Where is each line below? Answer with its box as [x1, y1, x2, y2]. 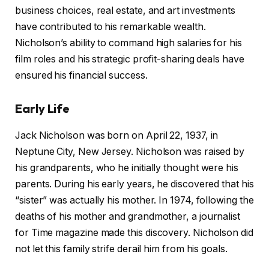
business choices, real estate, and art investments [15, 4, 236, 16]
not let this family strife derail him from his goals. [15, 243, 228, 255]
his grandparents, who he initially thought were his [15, 162, 238, 174]
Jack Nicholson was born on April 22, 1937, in [15, 129, 219, 141]
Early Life [15, 101, 70, 116]
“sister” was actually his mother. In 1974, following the [15, 194, 254, 206]
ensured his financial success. [15, 69, 148, 81]
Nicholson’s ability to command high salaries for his [15, 37, 242, 49]
